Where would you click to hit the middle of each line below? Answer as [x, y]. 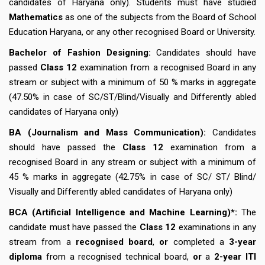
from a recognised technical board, [117, 256]
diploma [25, 256]
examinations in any [217, 227]
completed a [198, 242]
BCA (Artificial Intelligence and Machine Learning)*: [123, 212]
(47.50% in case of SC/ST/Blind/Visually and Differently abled [132, 97]
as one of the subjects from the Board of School [159, 17]
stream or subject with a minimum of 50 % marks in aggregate [132, 82]
